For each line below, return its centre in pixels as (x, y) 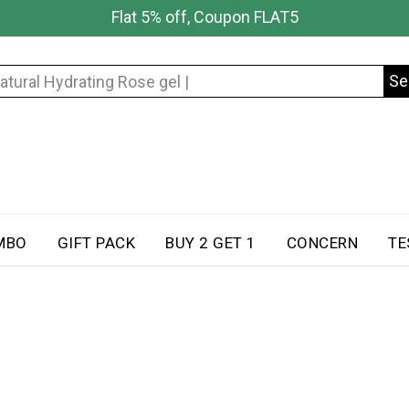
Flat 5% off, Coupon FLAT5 (204, 17)
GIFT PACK (96, 243)
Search (233, 123)
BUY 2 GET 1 (211, 243)
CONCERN (322, 243)
